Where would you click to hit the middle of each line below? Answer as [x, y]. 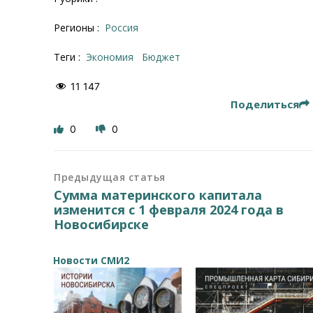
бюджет [165, 57]
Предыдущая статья [110, 177]
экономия [113, 57]
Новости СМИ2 [91, 260]
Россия [125, 27]
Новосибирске [102, 224]
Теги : [69, 57]
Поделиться [264, 104]
